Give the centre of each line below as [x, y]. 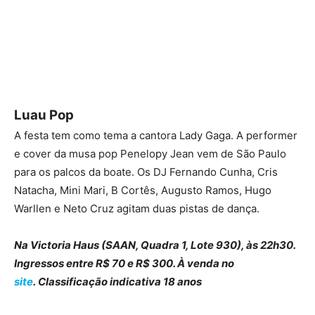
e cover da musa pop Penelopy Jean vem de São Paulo [150, 154]
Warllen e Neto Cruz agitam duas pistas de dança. [137, 209]
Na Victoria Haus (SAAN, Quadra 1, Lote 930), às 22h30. [155, 245]
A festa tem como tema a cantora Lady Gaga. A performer [156, 136]
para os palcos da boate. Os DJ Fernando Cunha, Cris [146, 172]
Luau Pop [44, 115]
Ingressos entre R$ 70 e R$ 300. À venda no [124, 264]
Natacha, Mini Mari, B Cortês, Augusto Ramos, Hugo [143, 191]
